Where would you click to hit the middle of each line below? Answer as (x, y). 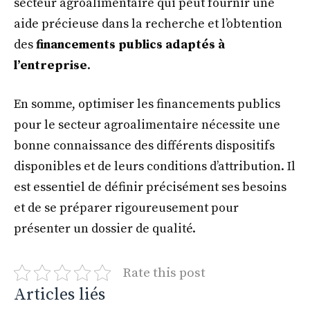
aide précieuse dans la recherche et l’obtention (148, 24)
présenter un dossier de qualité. (106, 228)
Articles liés (60, 294)
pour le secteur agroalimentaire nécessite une (147, 125)
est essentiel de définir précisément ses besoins (150, 187)
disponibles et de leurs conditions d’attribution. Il (155, 166)
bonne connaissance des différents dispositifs (144, 145)
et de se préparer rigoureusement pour (126, 208)
